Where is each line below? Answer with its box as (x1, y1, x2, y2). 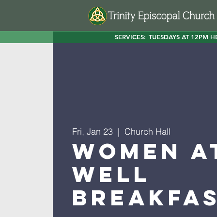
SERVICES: (115, 33, 146, 41)
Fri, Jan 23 (72, 126, 113, 138)
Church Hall (124, 126, 170, 138)
